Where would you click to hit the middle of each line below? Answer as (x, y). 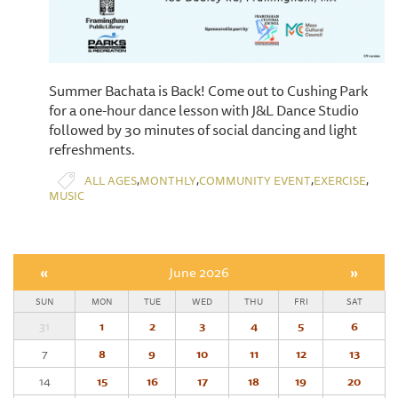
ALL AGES (111, 180)
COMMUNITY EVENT (255, 180)
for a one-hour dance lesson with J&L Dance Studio (204, 111)
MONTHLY (168, 180)
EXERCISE (340, 180)
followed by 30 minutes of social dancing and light (203, 130)
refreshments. (92, 150)
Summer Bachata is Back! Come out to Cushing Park (208, 91)
